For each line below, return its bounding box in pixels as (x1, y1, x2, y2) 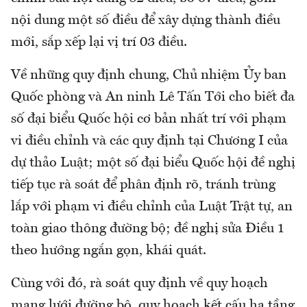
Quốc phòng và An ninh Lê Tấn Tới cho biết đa (11, 90, 295, 105)
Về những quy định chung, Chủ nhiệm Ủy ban (11, 69, 286, 83)
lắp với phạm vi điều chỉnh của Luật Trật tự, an (11, 200, 293, 214)
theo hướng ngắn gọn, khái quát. (11, 244, 210, 258)
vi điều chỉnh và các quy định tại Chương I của (11, 134, 288, 149)
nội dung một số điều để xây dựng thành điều (11, 14, 280, 28)
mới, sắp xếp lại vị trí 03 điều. (11, 36, 191, 50)
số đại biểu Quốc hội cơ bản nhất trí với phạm (11, 112, 286, 127)
